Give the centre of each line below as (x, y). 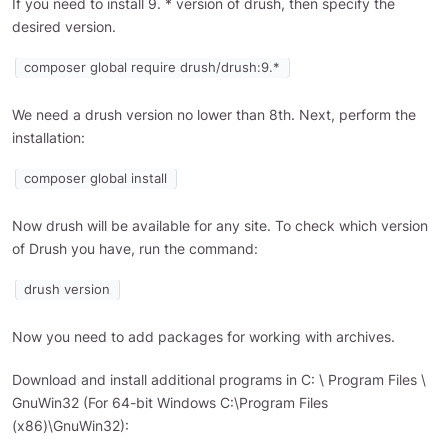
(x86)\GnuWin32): (70, 426)
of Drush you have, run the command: (135, 249)
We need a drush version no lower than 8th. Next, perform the (214, 114)
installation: (48, 137)
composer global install (96, 178)
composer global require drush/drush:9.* (152, 67)
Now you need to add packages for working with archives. (203, 337)
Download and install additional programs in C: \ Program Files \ (219, 380)
